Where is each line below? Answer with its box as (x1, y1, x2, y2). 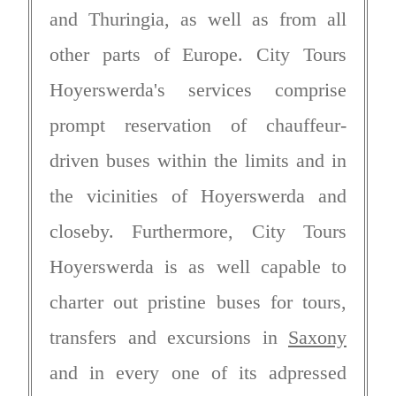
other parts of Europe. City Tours (49, 42, 346, 65)
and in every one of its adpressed (49, 361, 346, 384)
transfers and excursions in (49, 325, 288, 348)
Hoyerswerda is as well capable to (49, 255, 346, 278)
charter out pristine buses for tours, (49, 290, 346, 313)
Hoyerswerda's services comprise (49, 78, 346, 101)
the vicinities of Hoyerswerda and (49, 184, 346, 207)
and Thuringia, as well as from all (49, 7, 346, 30)
